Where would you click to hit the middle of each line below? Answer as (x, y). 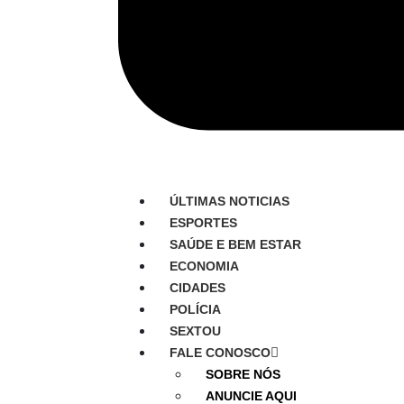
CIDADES (197, 288)
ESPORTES (203, 223)
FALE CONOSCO (220, 353)
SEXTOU (195, 331)
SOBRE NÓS (243, 375)
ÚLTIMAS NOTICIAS (229, 202)
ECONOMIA (204, 266)
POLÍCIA (195, 310)
